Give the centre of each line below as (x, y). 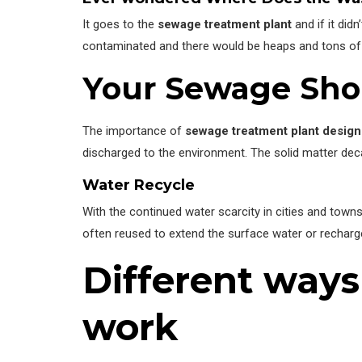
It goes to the (120, 25)
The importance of (134, 131)
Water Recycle (139, 185)
